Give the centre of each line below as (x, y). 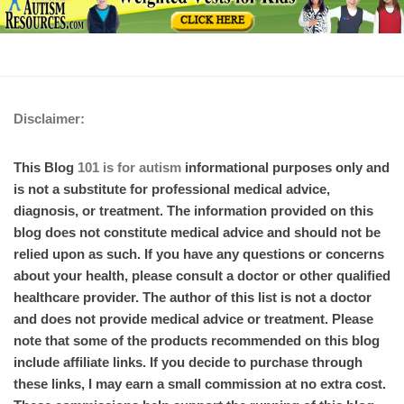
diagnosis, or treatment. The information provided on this (193, 210)
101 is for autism (129, 167)
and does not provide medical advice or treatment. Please (193, 318)
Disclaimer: (49, 118)
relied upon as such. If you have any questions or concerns (199, 253)
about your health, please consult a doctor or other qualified (202, 275)
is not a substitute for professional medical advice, (172, 188)
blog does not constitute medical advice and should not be (197, 232)
